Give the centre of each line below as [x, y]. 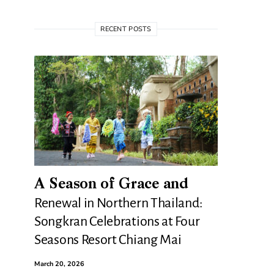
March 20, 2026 [59, 264]
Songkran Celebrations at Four [117, 221]
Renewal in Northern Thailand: [119, 203]
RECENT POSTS [126, 29]
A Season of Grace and [111, 184]
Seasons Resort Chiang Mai [108, 239]
